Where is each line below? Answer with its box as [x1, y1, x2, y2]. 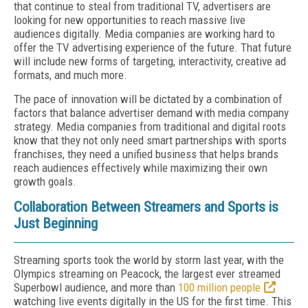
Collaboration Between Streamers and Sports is [14, 199, 278, 215]
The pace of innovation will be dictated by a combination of [14, 92, 283, 106]
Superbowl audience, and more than [14, 280, 178, 294]
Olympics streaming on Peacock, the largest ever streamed [14, 267, 280, 280]
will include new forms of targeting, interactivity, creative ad [14, 54, 286, 68]
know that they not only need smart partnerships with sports [14, 133, 287, 147]
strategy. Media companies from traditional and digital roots [14, 120, 286, 133]
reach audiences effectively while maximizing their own [14, 161, 267, 175]
